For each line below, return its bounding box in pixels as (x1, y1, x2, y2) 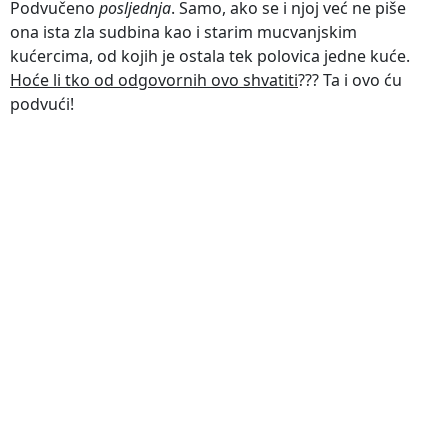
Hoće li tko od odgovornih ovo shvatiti (10, 68, 298, 91)
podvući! (10, 92, 74, 115)
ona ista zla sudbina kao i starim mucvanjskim (10, 20, 357, 43)
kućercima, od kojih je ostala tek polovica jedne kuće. (10, 44, 410, 67)
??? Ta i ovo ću (298, 68, 402, 91)
